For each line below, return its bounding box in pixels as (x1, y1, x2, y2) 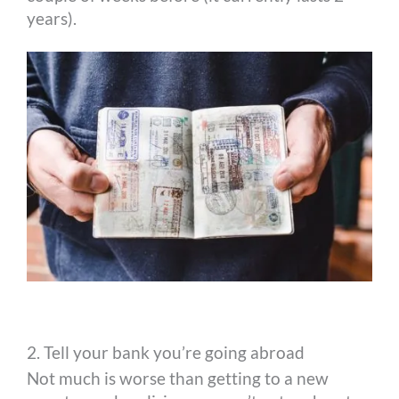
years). (27, 8, 77, 29)
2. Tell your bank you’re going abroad (27, 341, 305, 362)
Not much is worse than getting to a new (27, 367, 330, 388)
